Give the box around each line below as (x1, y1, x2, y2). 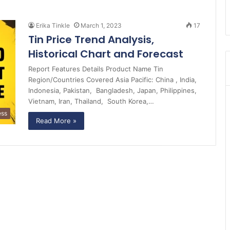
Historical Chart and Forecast (28, 47, 183, 61)
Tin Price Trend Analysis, (28, 32, 154, 47)
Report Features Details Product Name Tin (28, 65, 163, 73)
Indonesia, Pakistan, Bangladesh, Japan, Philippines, (28, 86, 197, 94)
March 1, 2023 (81, 22, 122, 29)
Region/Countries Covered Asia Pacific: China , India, (28, 75, 197, 84)
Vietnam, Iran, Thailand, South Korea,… (28, 97, 154, 105)
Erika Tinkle (36, 22, 70, 29)
